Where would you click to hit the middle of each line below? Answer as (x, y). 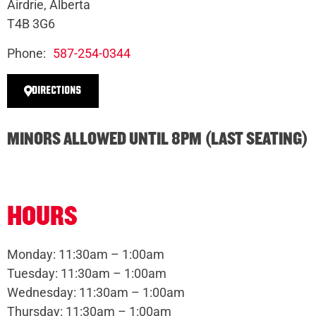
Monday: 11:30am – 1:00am (86, 255)
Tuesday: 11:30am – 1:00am (87, 274)
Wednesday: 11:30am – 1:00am (96, 293)
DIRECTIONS (57, 91)
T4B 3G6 (31, 24)
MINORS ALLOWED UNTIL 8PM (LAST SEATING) (158, 140)
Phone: (26, 54)
